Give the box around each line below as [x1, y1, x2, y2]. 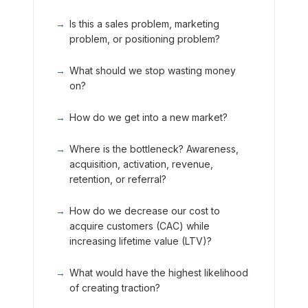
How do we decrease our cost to [69, 205, 220, 217]
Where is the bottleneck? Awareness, [69, 143, 239, 155]
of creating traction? [69, 282, 160, 294]
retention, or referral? [69, 173, 166, 185]
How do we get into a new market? [69, 111, 228, 123]
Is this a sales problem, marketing [69, 18, 219, 30]
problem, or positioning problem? [69, 33, 220, 45]
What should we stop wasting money [69, 65, 236, 76]
